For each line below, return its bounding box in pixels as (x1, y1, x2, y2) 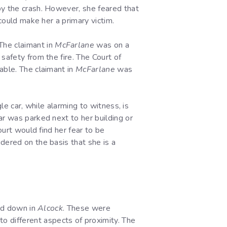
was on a (94, 40, 129, 51)
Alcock (37, 203, 63, 214)
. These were (63, 203, 110, 214)
